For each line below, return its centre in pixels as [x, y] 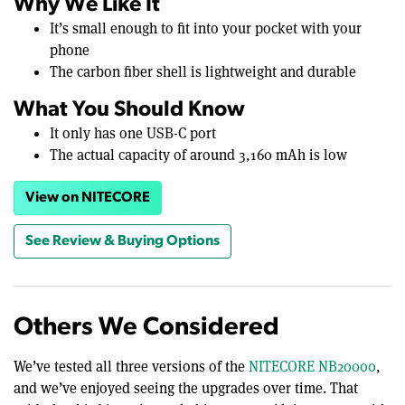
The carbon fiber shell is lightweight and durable [203, 72]
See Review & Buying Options [122, 242]
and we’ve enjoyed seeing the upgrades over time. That [186, 389]
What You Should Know [129, 111]
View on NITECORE [88, 198]
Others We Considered [146, 329]
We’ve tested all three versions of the [131, 367]
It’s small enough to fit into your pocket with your [206, 29]
